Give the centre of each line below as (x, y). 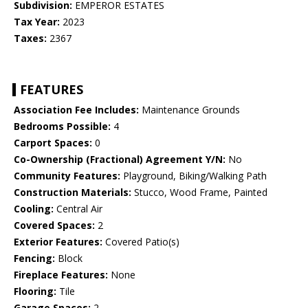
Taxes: (30, 38)
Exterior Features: (58, 242)
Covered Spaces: (54, 225)
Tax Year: (37, 22)
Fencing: (34, 258)
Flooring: (35, 291)
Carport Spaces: (53, 143)
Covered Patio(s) (141, 242)
